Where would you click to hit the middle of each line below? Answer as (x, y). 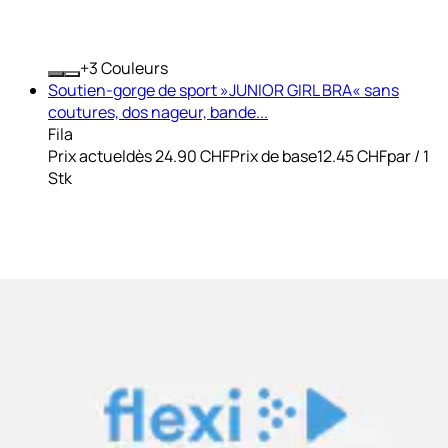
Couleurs (133, 67)
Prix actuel (87, 155)
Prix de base (273, 155)
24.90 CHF (192, 155)
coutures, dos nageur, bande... (158, 111)
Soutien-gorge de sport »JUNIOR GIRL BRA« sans (223, 89)
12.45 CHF (352, 155)
